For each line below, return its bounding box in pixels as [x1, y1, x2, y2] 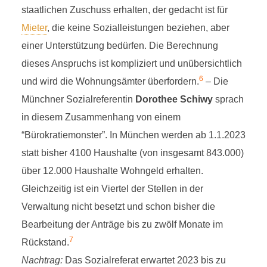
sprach [212, 94, 244, 104]
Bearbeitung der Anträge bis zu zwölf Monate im [21, 219, 223, 229]
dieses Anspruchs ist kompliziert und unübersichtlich [21, 58, 242, 69]
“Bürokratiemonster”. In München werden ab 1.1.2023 [21, 130, 246, 140]
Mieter [21, 23, 47, 33]
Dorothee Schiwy [135, 94, 213, 104]
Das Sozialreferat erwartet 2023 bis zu [62, 255, 226, 265]
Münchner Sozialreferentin [21, 94, 135, 104]
